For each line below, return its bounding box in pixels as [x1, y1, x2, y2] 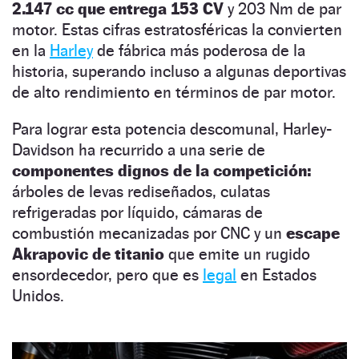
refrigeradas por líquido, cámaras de [12, 202, 263, 222]
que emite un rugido [164, 244, 310, 264]
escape [286, 223, 340, 243]
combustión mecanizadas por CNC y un [12, 223, 286, 243]
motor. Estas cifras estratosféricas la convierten [12, 19, 342, 39]
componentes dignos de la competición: [12, 160, 311, 180]
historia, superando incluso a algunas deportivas [12, 61, 346, 81]
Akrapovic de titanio [12, 244, 164, 264]
